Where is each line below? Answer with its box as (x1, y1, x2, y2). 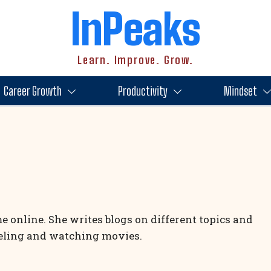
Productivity (117, 83, 168, 98)
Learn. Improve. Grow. (77, 53, 194, 67)
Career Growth (3, 83, 62, 98)
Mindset (223, 83, 257, 98)
